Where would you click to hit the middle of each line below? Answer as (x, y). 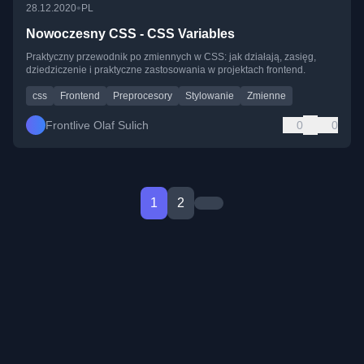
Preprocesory (143, 95)
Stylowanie (210, 95)
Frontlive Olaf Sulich (97, 125)
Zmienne (266, 95)
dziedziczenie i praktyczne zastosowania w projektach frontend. (166, 69)
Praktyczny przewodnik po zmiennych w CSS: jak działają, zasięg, (171, 56)
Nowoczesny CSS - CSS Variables (130, 33)
